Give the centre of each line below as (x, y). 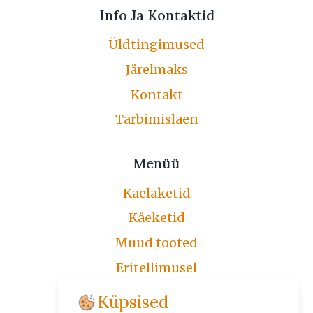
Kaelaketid (156, 193)
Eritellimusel (156, 268)
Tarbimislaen (156, 119)
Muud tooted (156, 242)
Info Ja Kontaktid (156, 15)
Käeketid (156, 218)
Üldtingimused (156, 45)
